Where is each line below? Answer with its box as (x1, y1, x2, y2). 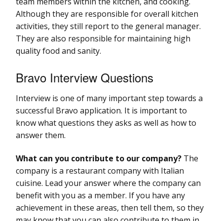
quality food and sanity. (16, 45, 101, 56)
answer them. (16, 129, 66, 141)
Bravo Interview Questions (16, 68, 153, 86)
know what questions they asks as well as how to (16, 117, 196, 128)
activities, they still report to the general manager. (16, 20, 201, 32)
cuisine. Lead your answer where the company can (16, 177, 201, 188)
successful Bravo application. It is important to (16, 105, 187, 116)
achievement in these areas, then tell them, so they (16, 202, 204, 213)
